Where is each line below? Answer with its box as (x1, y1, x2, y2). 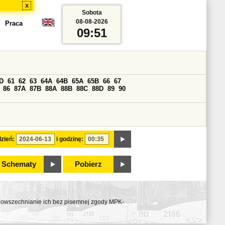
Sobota (81, 9, 102, 16)
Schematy (1, 160, 36, 168)
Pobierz (75, 160, 102, 168)
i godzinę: (56, 136, 83, 143)
